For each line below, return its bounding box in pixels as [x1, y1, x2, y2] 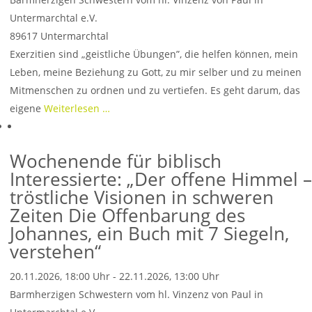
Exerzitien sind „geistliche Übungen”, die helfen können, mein [10, 47, 298, 61]
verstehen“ [10, 239, 101, 264]
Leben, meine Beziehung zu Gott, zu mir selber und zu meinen [10, 65, 302, 79]
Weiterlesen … [44, 102, 110, 115]
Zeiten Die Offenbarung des [10, 203, 245, 228]
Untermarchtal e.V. [10, 11, 97, 24]
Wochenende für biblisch [10, 148, 221, 173]
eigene [10, 102, 44, 115]
